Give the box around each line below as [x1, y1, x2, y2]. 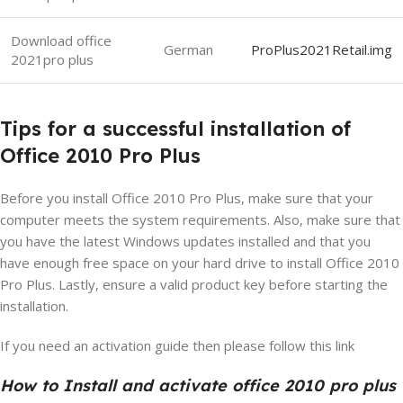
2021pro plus [11, 50, 94, 69]
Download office [11, 31, 112, 50]
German [164, 40, 213, 59]
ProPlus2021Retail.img [251, 40, 392, 59]
